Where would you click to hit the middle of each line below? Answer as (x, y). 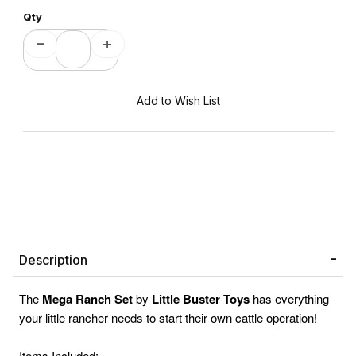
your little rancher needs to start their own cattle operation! (168, 318)
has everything (291, 299)
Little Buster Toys (201, 299)
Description (53, 260)
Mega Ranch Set (87, 299)
